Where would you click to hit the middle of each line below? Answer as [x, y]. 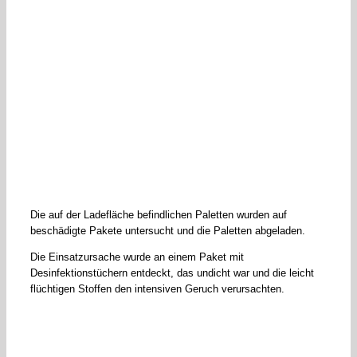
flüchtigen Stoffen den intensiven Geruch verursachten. [157, 289]
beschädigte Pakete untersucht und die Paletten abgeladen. [168, 231]
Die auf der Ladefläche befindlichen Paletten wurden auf [159, 215]
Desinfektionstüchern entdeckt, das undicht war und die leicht [172, 273]
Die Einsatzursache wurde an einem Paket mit [137, 257]
